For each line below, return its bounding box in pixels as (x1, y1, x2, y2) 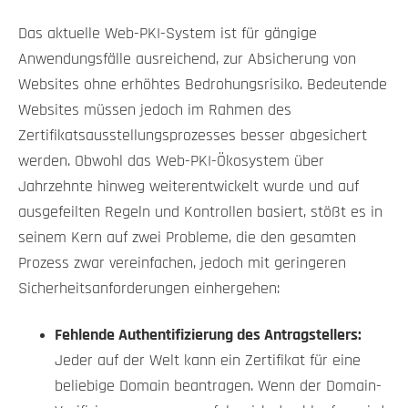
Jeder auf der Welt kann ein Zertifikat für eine (55, 352, 361, 370)
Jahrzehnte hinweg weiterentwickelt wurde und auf (18, 178, 359, 196)
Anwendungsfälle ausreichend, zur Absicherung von (18, 51, 356, 68)
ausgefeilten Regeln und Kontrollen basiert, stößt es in (18, 204, 382, 221)
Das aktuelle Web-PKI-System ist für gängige (18, 25, 317, 43)
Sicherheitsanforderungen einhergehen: (18, 280, 280, 298)
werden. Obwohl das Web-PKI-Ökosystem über (18, 153, 324, 170)
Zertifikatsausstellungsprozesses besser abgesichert (18, 127, 367, 145)
